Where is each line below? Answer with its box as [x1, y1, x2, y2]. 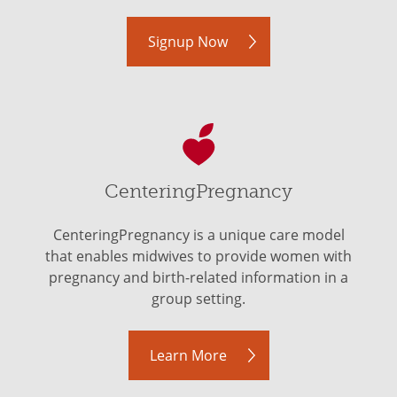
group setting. [152, 289, 245, 308]
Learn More [149, 346, 227, 365]
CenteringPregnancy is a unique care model [52, 225, 345, 245]
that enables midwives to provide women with [45, 246, 352, 266]
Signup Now [148, 32, 228, 51]
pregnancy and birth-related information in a [49, 268, 348, 287]
